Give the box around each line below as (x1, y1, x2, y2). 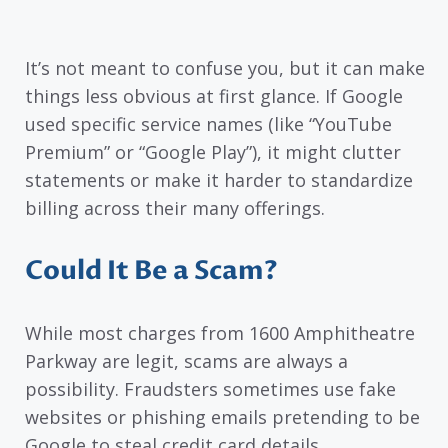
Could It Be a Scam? (25, 252, 278, 289)
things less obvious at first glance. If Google (25, 84, 403, 109)
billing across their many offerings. (25, 196, 325, 221)
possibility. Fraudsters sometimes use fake (25, 376, 396, 401)
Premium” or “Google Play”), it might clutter (25, 140, 401, 165)
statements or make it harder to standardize (25, 168, 413, 193)
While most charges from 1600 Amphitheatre (25, 320, 415, 345)
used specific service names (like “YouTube (25, 112, 392, 137)
